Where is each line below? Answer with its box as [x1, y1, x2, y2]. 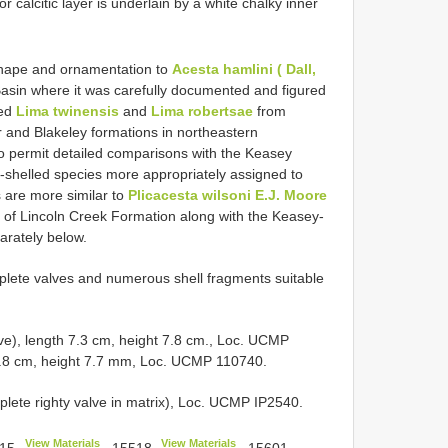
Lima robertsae [151, 102, 253, 119]
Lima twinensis [16, 102, 119, 119]
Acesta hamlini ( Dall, [172, 60, 316, 77]
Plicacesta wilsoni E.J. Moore [128, 186, 327, 203]
